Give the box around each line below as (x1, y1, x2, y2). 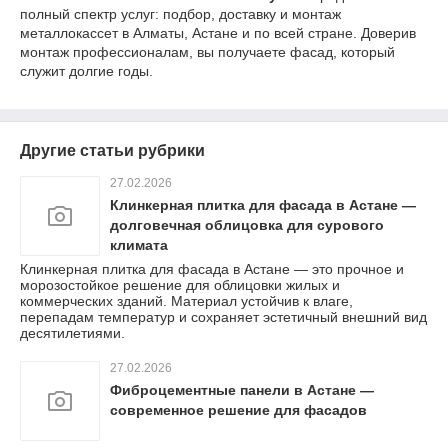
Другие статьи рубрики (20, 142, 205, 160)
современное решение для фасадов (110, 402, 367, 419)
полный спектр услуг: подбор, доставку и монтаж (20, 6, 341, 23)
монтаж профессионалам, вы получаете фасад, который (20, 44, 395, 61)
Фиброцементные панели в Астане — (110, 382, 374, 399)
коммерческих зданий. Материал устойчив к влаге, (20, 293, 353, 310)
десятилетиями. (20, 325, 125, 342)
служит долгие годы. (20, 63, 153, 80)
